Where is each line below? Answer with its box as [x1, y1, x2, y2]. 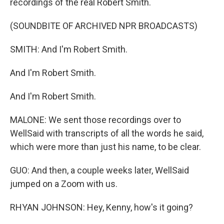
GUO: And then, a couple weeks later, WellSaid [10, 165, 189, 175]
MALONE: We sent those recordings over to [10, 114, 181, 125]
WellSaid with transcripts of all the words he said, [10, 128, 203, 138]
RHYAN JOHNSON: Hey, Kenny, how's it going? [10, 202, 193, 212]
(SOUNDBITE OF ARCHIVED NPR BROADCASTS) [10, 20, 197, 31]
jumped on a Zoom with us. [10, 178, 117, 189]
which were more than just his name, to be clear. [10, 141, 201, 152]
